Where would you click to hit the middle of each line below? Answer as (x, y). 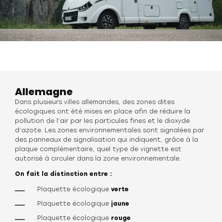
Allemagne (44, 92)
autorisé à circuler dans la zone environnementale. (98, 159)
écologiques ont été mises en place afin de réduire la (103, 111)
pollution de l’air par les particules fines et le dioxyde (102, 121)
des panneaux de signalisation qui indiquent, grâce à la (107, 140)
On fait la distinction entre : (63, 174)
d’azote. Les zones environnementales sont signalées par (110, 130)
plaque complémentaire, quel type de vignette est (98, 149)
